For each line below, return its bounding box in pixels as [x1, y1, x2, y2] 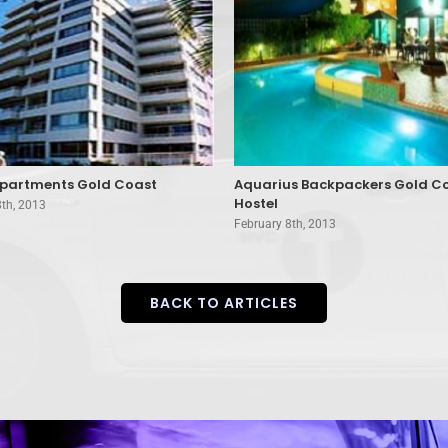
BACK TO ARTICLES [150, 292, 298, 313]
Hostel [234, 194, 278, 214]
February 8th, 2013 [234, 217, 336, 232]
